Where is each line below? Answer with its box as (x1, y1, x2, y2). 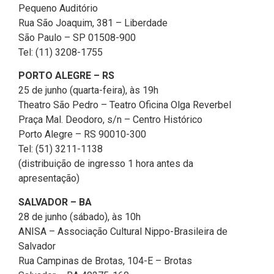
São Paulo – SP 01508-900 (18, 31, 136, 43)
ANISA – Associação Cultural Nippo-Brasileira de (18, 225, 228, 237)
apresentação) (18, 172, 80, 185)
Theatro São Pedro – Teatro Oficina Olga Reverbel (18, 99, 231, 111)
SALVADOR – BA (18, 196, 92, 208)
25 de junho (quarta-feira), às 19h (18, 84, 158, 97)
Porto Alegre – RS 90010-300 (18, 128, 146, 141)
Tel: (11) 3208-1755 (18, 46, 103, 58)
